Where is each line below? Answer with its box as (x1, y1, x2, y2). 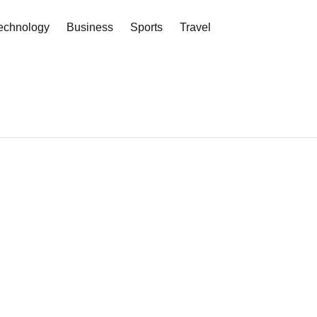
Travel (179, 21, 211, 33)
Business (66, 21, 113, 33)
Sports (129, 21, 163, 33)
